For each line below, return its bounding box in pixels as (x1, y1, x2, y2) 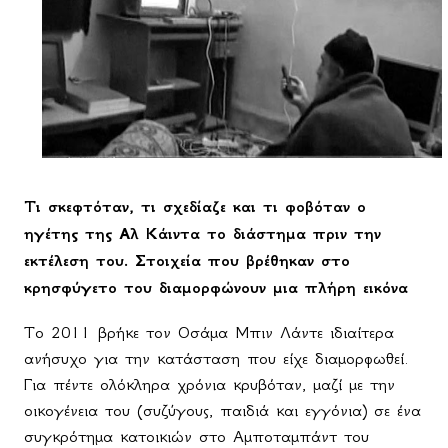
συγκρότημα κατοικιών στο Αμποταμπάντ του (24, 425, 369, 446)
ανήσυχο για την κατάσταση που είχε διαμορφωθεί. (24, 347, 409, 368)
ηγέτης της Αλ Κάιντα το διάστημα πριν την (24, 222, 381, 244)
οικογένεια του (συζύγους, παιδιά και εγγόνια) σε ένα (24, 399, 421, 420)
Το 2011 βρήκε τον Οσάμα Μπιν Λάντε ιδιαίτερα (24, 321, 394, 342)
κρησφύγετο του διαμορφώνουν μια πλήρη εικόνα (24, 276, 408, 298)
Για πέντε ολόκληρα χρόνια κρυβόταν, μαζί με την (24, 373, 395, 394)
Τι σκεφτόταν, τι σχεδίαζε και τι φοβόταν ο (24, 195, 366, 217)
